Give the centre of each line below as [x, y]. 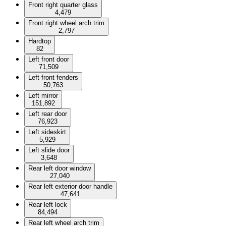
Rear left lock [48, 205]
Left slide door [49, 150]
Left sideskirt [47, 132]
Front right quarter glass [63, 5]
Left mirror [43, 96]
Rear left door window [60, 168]
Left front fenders [53, 77]
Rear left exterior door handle [70, 186]
